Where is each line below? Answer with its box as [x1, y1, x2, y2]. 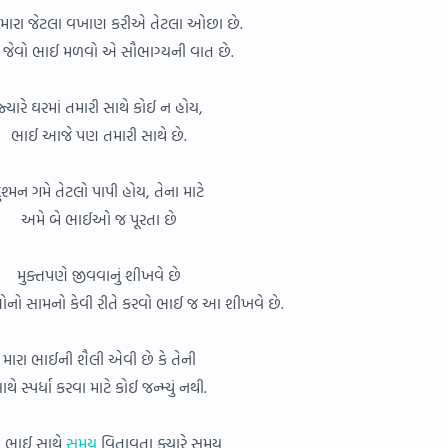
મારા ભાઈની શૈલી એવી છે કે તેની [2, 346, 196, 371]
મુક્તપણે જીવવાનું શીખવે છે [17, 262, 181, 287]
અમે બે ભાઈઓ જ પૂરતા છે [21, 206, 177, 231]
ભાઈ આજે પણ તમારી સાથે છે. [11, 122, 187, 147]
